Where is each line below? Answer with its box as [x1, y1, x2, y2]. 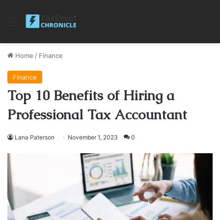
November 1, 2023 [68, 134, 118, 141]
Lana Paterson [15, 134, 55, 141]
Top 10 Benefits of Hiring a [7, 86, 174, 104]
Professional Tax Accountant [7, 106, 187, 123]
